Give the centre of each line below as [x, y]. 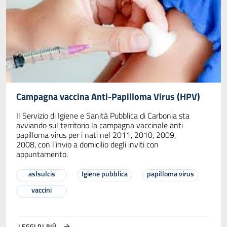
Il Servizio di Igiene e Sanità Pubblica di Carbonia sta [103, 116]
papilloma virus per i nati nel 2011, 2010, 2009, [96, 135]
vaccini [42, 190]
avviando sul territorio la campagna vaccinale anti [100, 125]
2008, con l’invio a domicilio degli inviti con [87, 145]
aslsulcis [42, 174]
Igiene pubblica [105, 174]
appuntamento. [42, 154]
